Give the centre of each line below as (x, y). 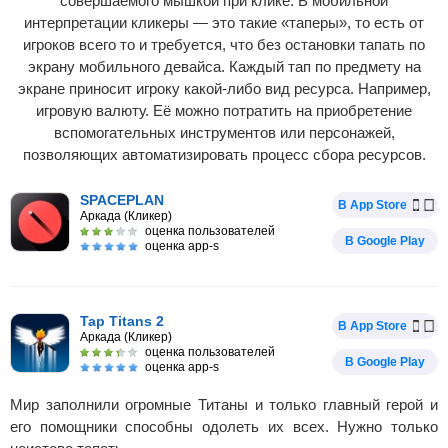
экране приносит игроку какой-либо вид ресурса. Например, (224, 88)
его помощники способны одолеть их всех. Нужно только (224, 426)
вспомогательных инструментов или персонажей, (224, 132)
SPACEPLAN (122, 200)
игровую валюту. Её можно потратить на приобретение (224, 110)
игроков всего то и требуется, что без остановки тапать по (224, 44)
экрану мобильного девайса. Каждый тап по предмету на (224, 66)
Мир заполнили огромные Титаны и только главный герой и (224, 404)
